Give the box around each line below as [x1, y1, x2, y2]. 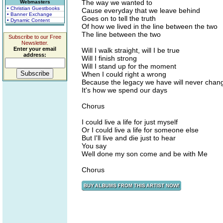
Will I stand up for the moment [82, 62, 176, 70]
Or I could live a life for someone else [82, 126, 199, 134]
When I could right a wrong [82, 70, 166, 78]
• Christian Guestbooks [7, 5, 60, 11]
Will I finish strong [82, 54, 137, 62]
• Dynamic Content [7, 17, 50, 23]
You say [82, 142, 107, 150]
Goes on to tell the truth [82, 14, 156, 22]
